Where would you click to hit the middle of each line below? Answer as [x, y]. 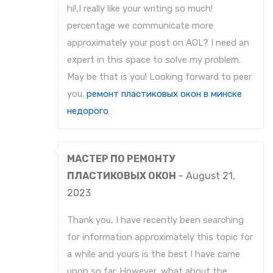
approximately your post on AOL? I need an [158, 43]
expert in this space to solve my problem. [154, 60]
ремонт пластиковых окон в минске [164, 94]
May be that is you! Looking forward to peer [159, 77]
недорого [88, 111]
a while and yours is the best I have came [154, 254]
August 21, [211, 176]
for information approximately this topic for [160, 237]
